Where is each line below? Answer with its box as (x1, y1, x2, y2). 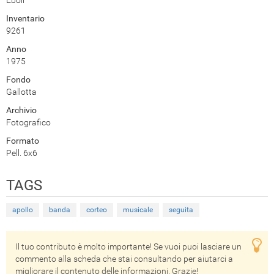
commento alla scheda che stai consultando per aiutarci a (15, 253, 233, 264)
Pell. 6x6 (6, 147, 37, 158)
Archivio (6, 105, 37, 115)
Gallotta (6, 86, 37, 97)
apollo (12, 205, 33, 214)
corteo (86, 205, 107, 214)
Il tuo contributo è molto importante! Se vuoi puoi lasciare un (15, 241, 242, 251)
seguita (169, 205, 193, 214)
